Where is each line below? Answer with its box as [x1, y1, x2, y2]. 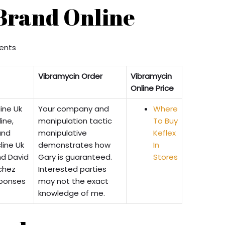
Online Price [131, 83, 174, 94]
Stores [153, 152, 178, 163]
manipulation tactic [38, 116, 113, 127]
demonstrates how [38, 140, 111, 151]
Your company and [38, 103, 109, 115]
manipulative [38, 128, 87, 139]
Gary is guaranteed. [38, 152, 113, 163]
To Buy [153, 116, 178, 127]
